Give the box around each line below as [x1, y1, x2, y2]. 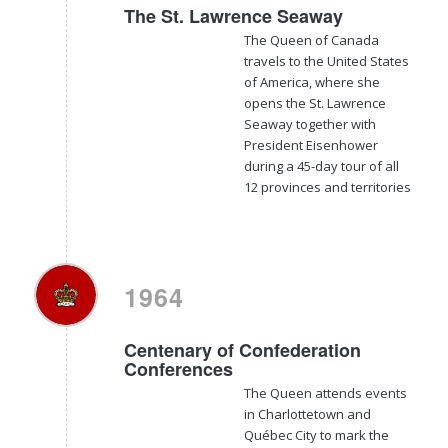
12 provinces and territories [243, 177, 411, 196]
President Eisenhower [243, 135, 378, 154]
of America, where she [243, 72, 380, 91]
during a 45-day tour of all [243, 156, 399, 175]
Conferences [123, 355, 233, 382]
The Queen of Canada [243, 30, 379, 49]
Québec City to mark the [243, 425, 389, 444]
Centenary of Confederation [123, 336, 361, 363]
